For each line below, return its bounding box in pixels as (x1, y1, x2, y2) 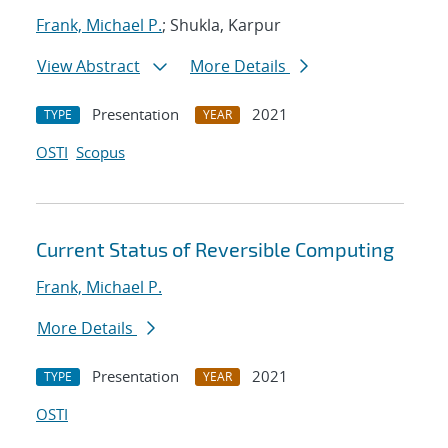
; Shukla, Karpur (162, 14, 281, 37)
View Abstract (37, 55, 140, 78)
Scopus (76, 142, 125, 163)
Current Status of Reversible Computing (36, 237, 394, 262)
